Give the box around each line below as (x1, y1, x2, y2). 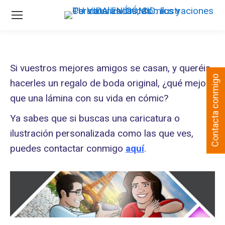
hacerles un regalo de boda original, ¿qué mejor (10, 77, 209, 89)
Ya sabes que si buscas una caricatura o (10, 113, 180, 124)
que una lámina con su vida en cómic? (10, 92, 168, 104)
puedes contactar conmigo (10, 143, 126, 154)
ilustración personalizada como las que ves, (10, 128, 193, 139)
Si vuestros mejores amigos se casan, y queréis (10, 62, 210, 74)
